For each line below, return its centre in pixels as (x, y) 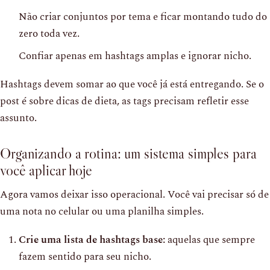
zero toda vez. (49, 33)
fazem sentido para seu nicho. (85, 256)
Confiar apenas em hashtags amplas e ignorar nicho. (135, 56)
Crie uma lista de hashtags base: (92, 240)
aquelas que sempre (210, 240)
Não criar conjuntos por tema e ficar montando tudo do (143, 17)
